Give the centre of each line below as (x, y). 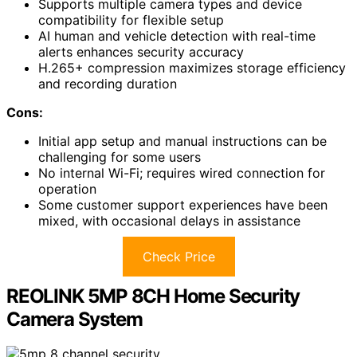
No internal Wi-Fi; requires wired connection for (182, 173)
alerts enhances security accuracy (141, 51)
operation (67, 188)
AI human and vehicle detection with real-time (177, 35)
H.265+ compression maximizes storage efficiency (192, 67)
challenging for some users (120, 157)
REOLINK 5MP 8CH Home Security (153, 296)
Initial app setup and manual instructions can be (182, 141)
